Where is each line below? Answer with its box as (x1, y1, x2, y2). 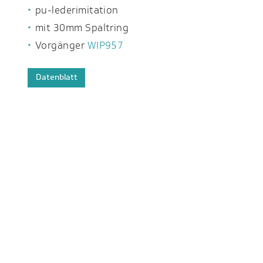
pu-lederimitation (35, 3, 119, 18)
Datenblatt (35, 71, 77, 84)
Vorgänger (35, 38, 87, 53)
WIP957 (87, 38, 124, 53)
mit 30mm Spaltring (35, 21, 129, 35)
